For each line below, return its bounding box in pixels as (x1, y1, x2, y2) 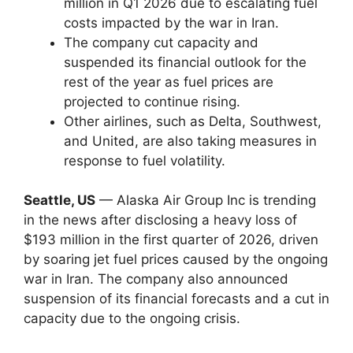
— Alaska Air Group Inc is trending (95, 192, 316, 208)
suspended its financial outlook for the (64, 54, 307, 70)
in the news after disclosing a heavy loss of (24, 212, 297, 228)
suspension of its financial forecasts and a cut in (24, 291, 329, 307)
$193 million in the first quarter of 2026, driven (24, 232, 318, 247)
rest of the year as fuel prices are (64, 73, 273, 90)
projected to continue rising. (64, 93, 240, 110)
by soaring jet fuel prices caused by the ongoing (24, 251, 328, 267)
